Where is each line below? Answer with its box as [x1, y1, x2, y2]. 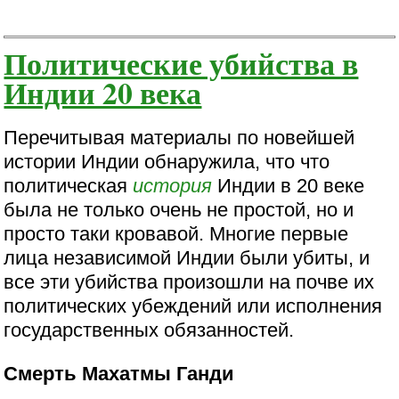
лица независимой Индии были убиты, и [4, 246, 370, 269]
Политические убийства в [4, 41, 359, 85]
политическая [4, 174, 134, 197]
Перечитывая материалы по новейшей [4, 126, 355, 149]
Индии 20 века [4, 70, 202, 115]
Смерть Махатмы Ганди [4, 362, 235, 385]
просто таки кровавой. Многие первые [4, 222, 349, 245]
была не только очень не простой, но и [4, 198, 354, 221]
